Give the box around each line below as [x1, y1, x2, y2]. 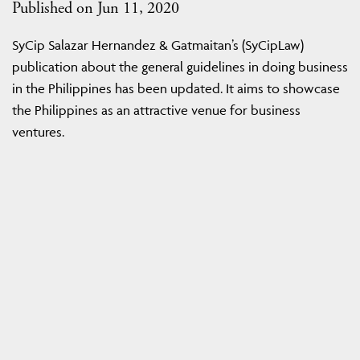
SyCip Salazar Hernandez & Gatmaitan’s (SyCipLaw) [12, 37, 304, 54]
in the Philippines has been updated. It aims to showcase [12, 80, 340, 97]
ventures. [12, 124, 64, 141]
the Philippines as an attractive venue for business [12, 102, 301, 119]
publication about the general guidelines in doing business [12, 59, 348, 76]
